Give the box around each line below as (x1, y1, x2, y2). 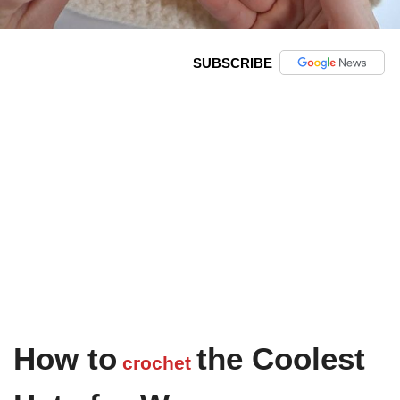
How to (13, 341, 117, 377)
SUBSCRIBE (192, 54, 272, 71)
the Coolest (196, 341, 365, 377)
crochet (117, 353, 196, 374)
